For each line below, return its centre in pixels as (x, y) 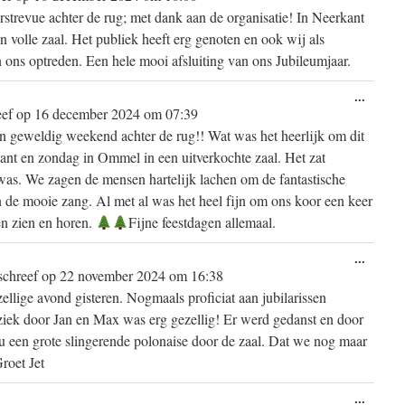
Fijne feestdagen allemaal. (202, 222)
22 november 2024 (111, 275)
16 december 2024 (85, 113)
